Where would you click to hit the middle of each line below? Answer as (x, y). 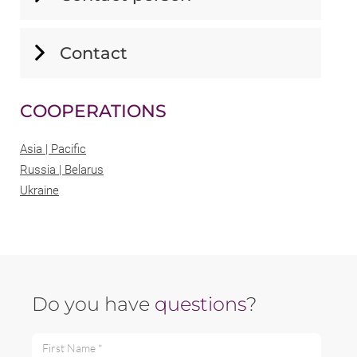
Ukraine (39, 190)
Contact (94, 53)
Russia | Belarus (62, 169)
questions (200, 304)
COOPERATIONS (93, 111)
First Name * (62, 340)
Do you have (93, 304)
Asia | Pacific (53, 149)
